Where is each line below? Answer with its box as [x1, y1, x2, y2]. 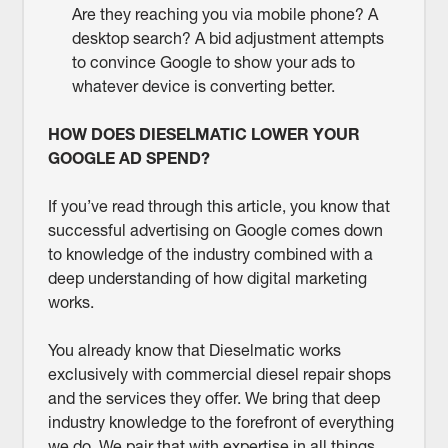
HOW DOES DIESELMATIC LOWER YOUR [47, 124, 360, 145]
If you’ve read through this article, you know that [47, 196, 390, 217]
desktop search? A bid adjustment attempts [71, 28, 384, 49]
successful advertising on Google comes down [47, 220, 383, 241]
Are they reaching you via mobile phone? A [71, 4, 378, 25]
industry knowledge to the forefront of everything [47, 412, 394, 433]
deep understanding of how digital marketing [47, 268, 367, 289]
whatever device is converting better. [71, 76, 339, 97]
